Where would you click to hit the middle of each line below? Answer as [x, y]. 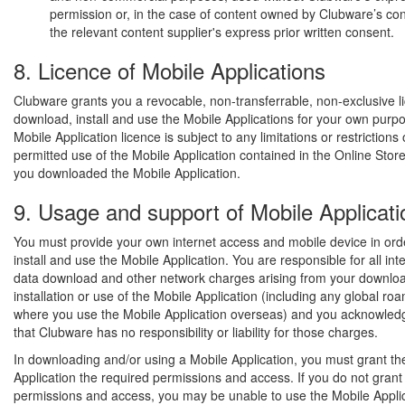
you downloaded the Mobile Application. [127, 173]
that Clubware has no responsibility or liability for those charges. [196, 332]
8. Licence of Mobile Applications [170, 70]
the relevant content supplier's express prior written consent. [222, 32]
